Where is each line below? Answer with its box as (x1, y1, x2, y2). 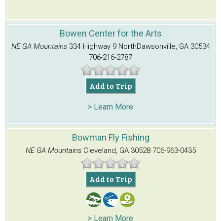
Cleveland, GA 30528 (83, 146, 150, 155)
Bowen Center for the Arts (59, 28, 162, 38)
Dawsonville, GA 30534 (136, 41, 210, 51)
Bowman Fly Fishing (72, 132, 149, 143)
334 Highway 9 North (69, 41, 137, 51)
